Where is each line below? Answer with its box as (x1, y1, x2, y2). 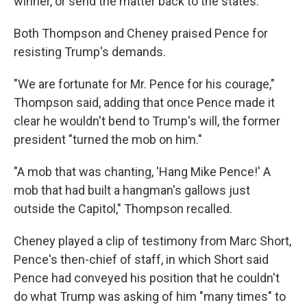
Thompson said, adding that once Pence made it (14, 95, 275, 110)
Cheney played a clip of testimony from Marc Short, (14, 234, 291, 248)
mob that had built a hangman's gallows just (14, 183, 250, 197)
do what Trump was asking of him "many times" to (14, 289, 286, 304)
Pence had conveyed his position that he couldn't (14, 271, 280, 285)
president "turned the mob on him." (14, 132, 202, 147)
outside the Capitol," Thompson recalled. (14, 201, 232, 216)
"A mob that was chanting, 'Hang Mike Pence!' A (14, 164, 271, 179)
